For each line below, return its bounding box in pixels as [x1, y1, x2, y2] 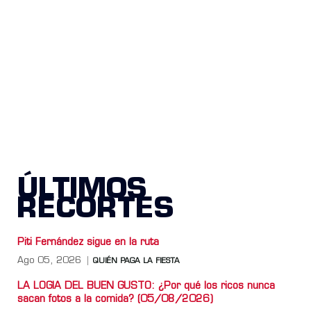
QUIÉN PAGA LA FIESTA [93, 257, 180, 265]
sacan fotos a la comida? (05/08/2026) [17, 294, 213, 305]
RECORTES [17, 196, 174, 224]
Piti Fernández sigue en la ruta [17, 237, 159, 248]
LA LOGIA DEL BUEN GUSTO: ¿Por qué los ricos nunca [17, 280, 275, 292]
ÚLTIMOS [17, 176, 146, 205]
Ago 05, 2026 [17, 255, 81, 265]
